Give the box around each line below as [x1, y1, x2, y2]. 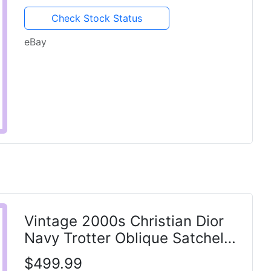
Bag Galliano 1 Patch [24, 246, 166, 264]
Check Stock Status [51, 12, 143, 24]
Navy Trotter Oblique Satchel [24, 229, 224, 247]
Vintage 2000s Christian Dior [24, 212, 224, 230]
